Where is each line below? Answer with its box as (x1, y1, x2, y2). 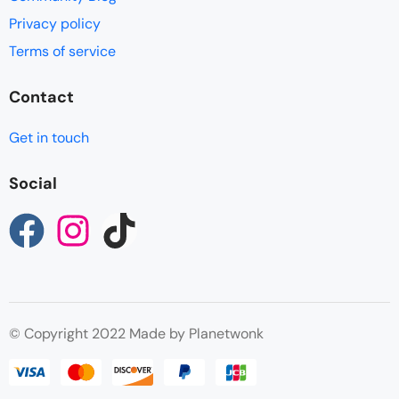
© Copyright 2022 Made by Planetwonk (9, 324, 264, 343)
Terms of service (9, 42, 116, 61)
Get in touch (9, 128, 89, 147)
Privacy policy (9, 14, 101, 33)
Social (9, 173, 57, 194)
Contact (9, 86, 74, 108)
